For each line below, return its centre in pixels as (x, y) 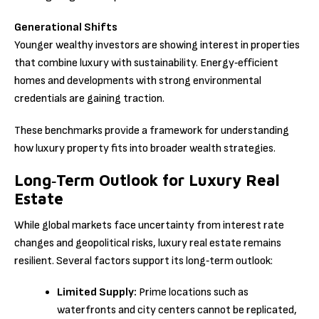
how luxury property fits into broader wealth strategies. (145, 148)
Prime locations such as (193, 293)
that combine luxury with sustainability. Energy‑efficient (146, 63)
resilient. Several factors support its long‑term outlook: (143, 261)
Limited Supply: (97, 293)
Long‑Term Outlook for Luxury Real (147, 180)
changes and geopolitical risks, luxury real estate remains (148, 244)
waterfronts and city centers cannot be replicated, (177, 310)
